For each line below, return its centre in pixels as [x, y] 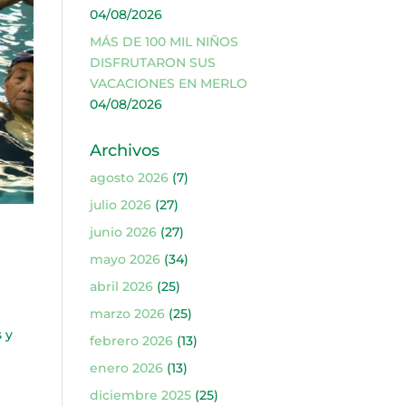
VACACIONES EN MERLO [168, 83]
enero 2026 [126, 368]
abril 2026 [121, 286]
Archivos [124, 150]
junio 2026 [123, 232]
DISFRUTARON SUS [152, 63]
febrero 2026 [131, 341]
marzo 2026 [127, 314]
